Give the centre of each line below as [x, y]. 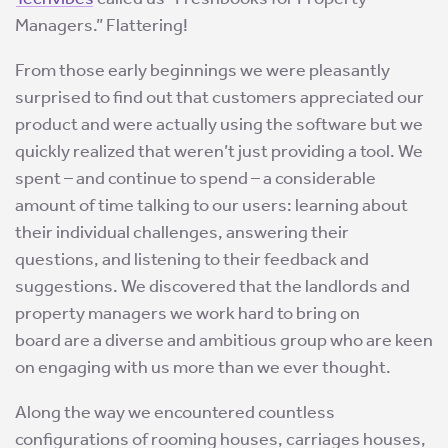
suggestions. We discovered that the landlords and [212, 286]
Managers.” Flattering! [101, 25]
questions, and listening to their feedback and [192, 259]
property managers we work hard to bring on [187, 313]
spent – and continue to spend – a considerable [195, 178]
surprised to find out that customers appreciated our [219, 97]
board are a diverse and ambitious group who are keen [224, 340]
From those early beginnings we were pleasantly [202, 70]
